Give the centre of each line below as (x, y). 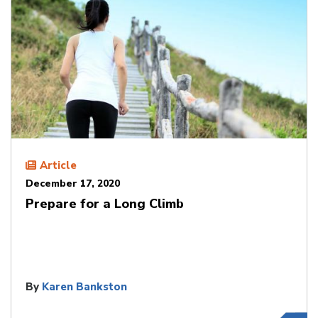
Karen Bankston (84, 286)
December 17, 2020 (73, 183)
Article (58, 165)
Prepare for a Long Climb (105, 203)
